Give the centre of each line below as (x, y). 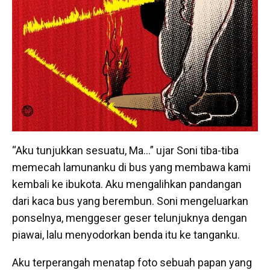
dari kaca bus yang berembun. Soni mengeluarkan (130, 201)
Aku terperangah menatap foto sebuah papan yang (132, 262)
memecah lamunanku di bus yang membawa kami (131, 167)
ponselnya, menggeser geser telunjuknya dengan (130, 218)
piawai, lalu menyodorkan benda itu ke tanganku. (126, 234)
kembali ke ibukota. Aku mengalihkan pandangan (127, 184)
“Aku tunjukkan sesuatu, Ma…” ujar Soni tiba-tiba (125, 150)
